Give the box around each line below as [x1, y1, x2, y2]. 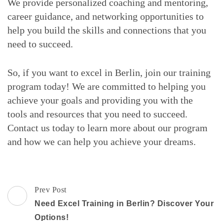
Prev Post [35, 185, 67, 194]
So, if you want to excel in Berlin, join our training [7, 67, 211, 78]
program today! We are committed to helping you [7, 81, 206, 92]
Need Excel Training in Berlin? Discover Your [35, 199, 214, 208]
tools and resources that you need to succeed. [7, 109, 187, 120]
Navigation [7, 195, 76, 212]
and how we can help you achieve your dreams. [7, 136, 196, 147]
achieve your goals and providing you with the [7, 95, 193, 106]
